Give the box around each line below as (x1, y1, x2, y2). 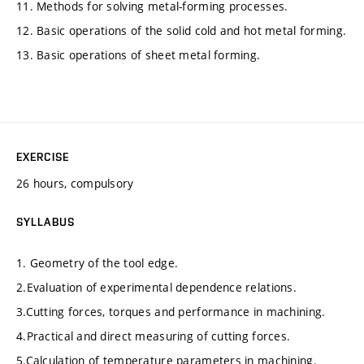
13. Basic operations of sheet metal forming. (16, 46, 261, 63)
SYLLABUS (16, 215, 75, 229)
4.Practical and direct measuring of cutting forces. (16, 327, 291, 344)
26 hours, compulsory (16, 175, 134, 192)
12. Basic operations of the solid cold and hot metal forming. (16, 22, 347, 38)
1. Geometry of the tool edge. (16, 254, 179, 271)
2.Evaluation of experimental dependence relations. (16, 279, 297, 295)
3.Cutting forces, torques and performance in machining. (16, 303, 326, 319)
